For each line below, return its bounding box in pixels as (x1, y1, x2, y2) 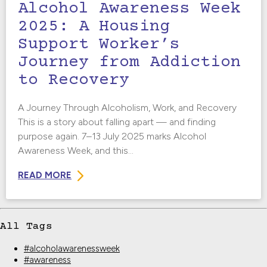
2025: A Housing (18, 17, 170, 37)
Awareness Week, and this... (18, 145, 133, 157)
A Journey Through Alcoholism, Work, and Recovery (18, 102, 237, 114)
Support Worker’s (18, 35, 180, 55)
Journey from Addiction (18, 53, 241, 73)
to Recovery (18, 71, 129, 91)
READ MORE (18, 170, 72, 181)
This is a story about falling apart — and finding (18, 116, 216, 128)
